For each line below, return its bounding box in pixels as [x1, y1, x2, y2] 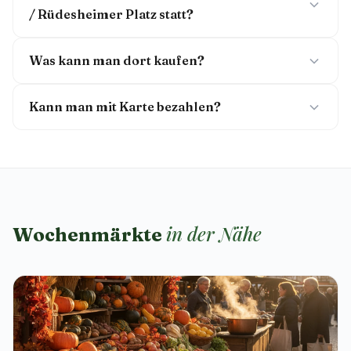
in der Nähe [166, 221, 262, 246]
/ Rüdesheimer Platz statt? [29, 6, 194, 22]
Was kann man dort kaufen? [29, 52, 204, 68]
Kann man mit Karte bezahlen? [29, 99, 221, 114]
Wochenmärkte [13, 223, 166, 246]
